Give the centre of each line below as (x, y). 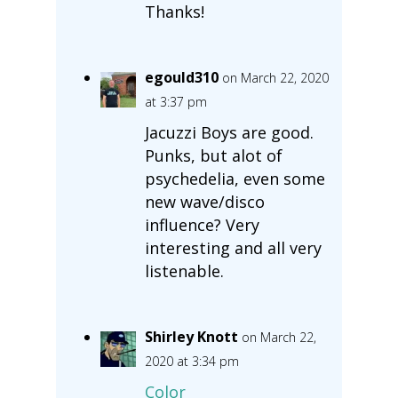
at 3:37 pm (175, 101)
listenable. (184, 271)
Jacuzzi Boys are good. (229, 132)
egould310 (181, 77)
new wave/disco (204, 201)
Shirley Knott (191, 336)
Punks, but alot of (213, 155)
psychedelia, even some (235, 178)
